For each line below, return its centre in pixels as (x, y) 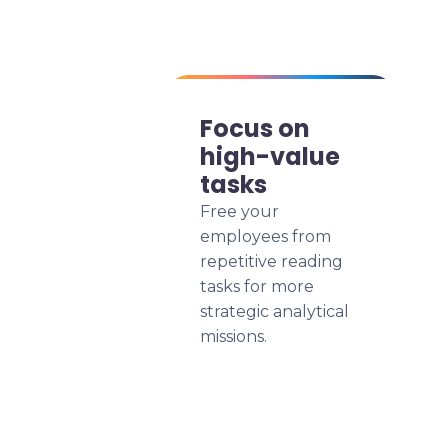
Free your (239, 211)
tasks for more (257, 286)
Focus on (255, 128)
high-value (270, 156)
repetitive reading (271, 261)
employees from (265, 236)
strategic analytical (274, 311)
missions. (233, 336)
